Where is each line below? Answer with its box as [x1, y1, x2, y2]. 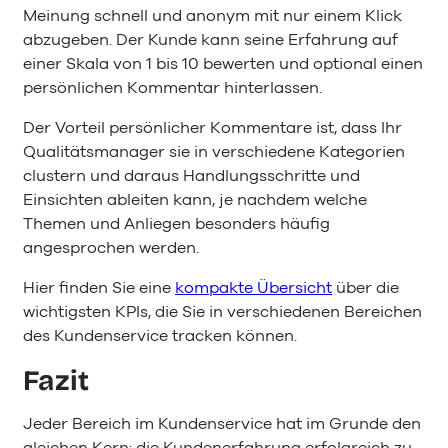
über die [332, 277, 399, 300]
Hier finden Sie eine [23, 277, 175, 300]
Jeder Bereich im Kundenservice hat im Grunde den [23, 412, 421, 435]
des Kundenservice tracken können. [23, 325, 297, 348]
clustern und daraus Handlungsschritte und [23, 165, 360, 188]
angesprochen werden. [23, 237, 199, 260]
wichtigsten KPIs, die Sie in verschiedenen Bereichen [23, 301, 422, 324]
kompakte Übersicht [175, 277, 332, 300]
